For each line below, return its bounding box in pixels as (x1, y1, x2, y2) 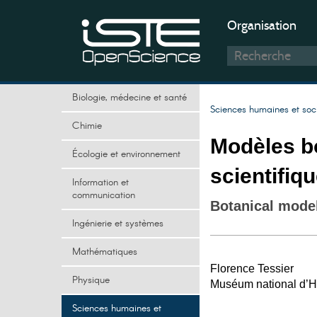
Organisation (227, 18, 296, 33)
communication (72, 188, 135, 202)
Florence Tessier (210, 263, 294, 275)
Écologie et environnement (72, 147, 180, 161)
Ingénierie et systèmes (72, 217, 163, 231)
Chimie (72, 119, 102, 133)
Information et (72, 175, 129, 190)
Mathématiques (72, 245, 137, 259)
